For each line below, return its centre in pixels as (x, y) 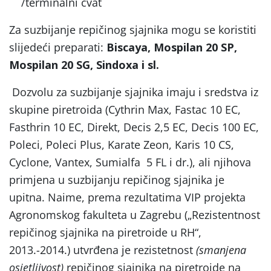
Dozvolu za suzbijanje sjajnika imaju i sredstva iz (135, 92)
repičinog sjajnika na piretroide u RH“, (105, 232)
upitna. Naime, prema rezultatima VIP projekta (127, 197)
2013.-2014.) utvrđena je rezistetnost (103, 250)
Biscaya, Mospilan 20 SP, (172, 47)
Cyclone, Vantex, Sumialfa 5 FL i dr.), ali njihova (130, 162)
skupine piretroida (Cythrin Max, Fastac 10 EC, (125, 109)
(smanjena (221, 250)
